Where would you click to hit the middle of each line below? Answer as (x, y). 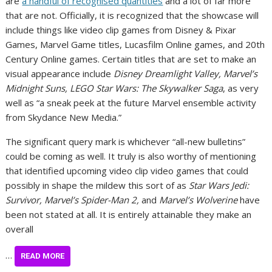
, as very (241, 88)
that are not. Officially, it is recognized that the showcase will (132, 15)
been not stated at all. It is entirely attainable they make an (129, 215)
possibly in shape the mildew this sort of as (97, 185)
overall (20, 229)
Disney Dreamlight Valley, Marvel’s (186, 74)
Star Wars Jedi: (219, 185)
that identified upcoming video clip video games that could (127, 171)
